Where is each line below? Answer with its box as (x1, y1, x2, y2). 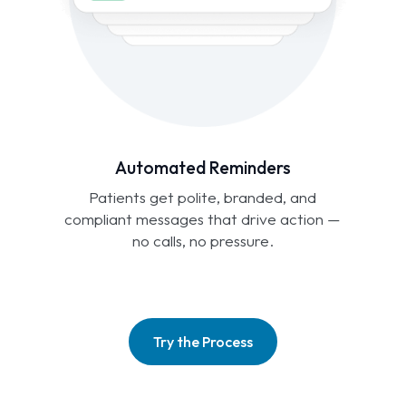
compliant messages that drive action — (64, 209, 342, 229)
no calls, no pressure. (131, 231, 274, 251)
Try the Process (153, 332, 253, 351)
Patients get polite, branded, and (89, 188, 317, 208)
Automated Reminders (114, 157, 291, 179)
